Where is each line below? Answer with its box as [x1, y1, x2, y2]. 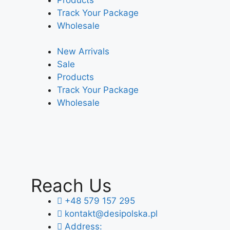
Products [57, 72, 94, 83]
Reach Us [31, 174, 111, 196]
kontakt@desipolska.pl [65, 208, 158, 219]
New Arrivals [57, 46, 109, 57]
